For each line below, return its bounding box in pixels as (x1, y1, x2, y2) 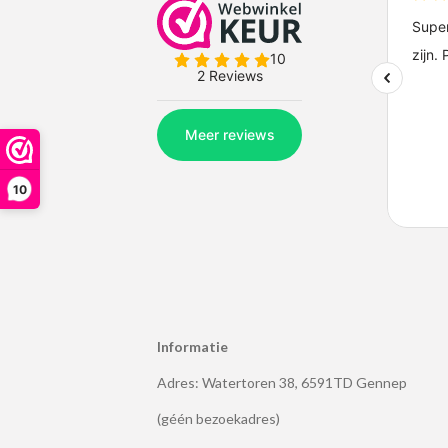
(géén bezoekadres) (157, 410, 280, 427)
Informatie (157, 338, 228, 355)
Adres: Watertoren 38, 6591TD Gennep (157, 374, 407, 391)
